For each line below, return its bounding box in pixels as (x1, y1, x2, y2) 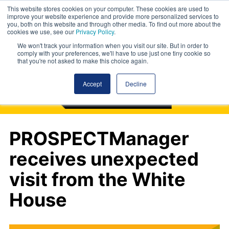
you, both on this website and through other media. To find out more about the (7, 19, 221, 28)
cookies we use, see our (7, 27, 76, 36)
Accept (82, 79, 102, 88)
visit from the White (9, 168, 186, 191)
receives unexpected (9, 147, 199, 170)
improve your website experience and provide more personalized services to (7, 12, 219, 20)
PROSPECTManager (9, 127, 189, 150)
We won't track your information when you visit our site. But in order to (17, 41, 209, 50)
